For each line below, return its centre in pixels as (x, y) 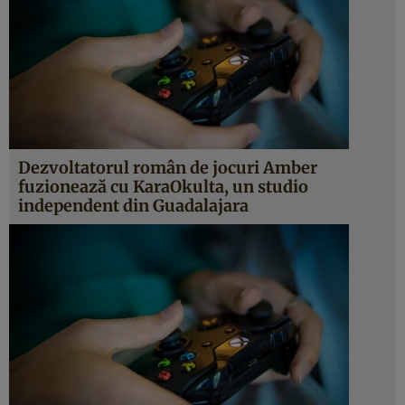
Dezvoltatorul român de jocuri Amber (168, 168)
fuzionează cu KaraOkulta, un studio (163, 187)
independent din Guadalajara (133, 206)
